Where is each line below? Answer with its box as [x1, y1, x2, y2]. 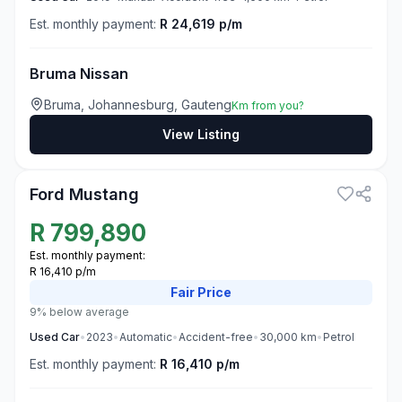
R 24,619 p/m [160, 16, 242, 31]
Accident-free [179, 330, 253, 344]
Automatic [119, 330, 172, 344]
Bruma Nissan [30, 65, 128, 83]
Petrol [323, 330, 354, 344]
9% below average [30, 305, 129, 319]
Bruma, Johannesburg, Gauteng [44, 97, 232, 112]
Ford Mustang [30, 185, 139, 204]
